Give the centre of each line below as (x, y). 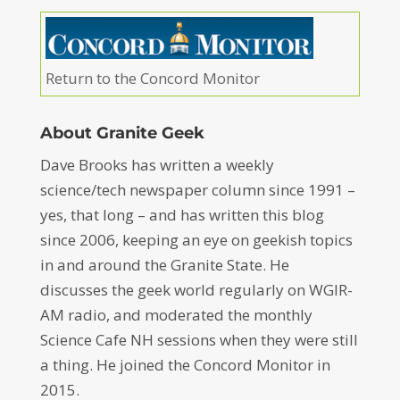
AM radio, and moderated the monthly (176, 314)
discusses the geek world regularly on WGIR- (196, 289)
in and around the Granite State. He (164, 264)
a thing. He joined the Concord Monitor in (185, 364)
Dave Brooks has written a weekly (157, 164)
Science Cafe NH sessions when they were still (199, 339)
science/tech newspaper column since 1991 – (197, 189)
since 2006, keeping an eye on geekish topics (196, 239)
